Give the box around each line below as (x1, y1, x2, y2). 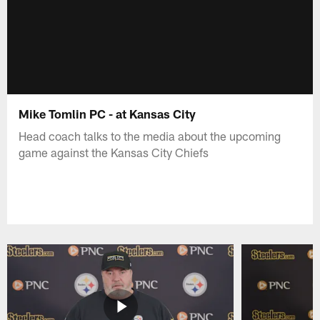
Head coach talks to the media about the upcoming (19, 128, 281, 143)
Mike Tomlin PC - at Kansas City (19, 106, 196, 121)
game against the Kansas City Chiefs (19, 144, 209, 159)
